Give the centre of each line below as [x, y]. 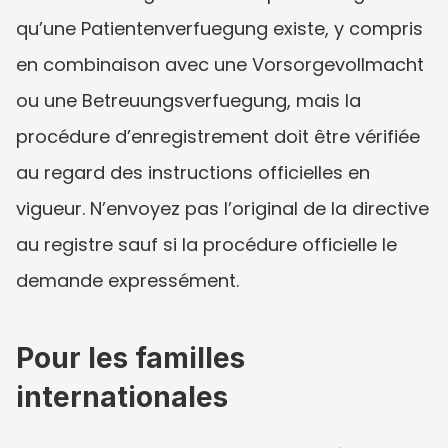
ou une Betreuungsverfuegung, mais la [188, 100]
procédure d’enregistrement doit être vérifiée [218, 136]
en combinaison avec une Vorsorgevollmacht [220, 64]
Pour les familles [130, 357]
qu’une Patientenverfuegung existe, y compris [219, 28]
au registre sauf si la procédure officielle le [206, 244]
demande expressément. [127, 280]
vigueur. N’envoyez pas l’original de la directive [222, 208]
